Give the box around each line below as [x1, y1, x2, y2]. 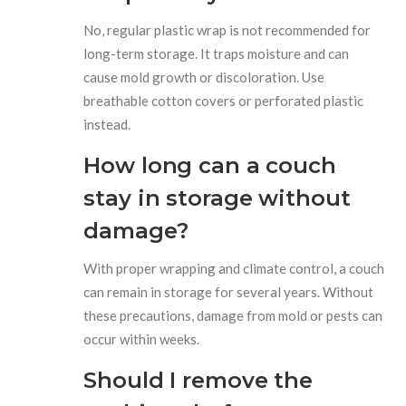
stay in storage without [83, 184, 351, 211]
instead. [83, 115, 131, 132]
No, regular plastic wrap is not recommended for [83, 21, 372, 38]
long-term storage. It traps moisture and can [83, 44, 350, 62]
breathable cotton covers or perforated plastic [83, 92, 364, 109]
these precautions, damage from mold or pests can [83, 306, 383, 324]
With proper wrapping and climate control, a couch [83, 259, 385, 276]
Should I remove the [83, 366, 313, 393]
